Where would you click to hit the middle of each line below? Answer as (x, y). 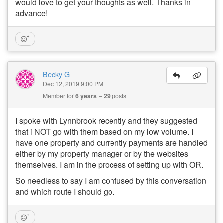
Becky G (56, 74)
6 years (86, 95)
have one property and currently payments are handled (111, 142)
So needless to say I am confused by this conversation (111, 180)
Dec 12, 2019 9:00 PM (73, 83)
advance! (32, 13)
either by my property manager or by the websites (102, 153)
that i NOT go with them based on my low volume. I (104, 131)
